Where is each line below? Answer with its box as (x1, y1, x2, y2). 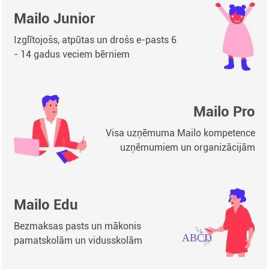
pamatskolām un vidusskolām (14, 235, 142, 246)
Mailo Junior (14, 10, 95, 27)
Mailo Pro (193, 103, 255, 120)
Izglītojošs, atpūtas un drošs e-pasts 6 (14, 34, 177, 46)
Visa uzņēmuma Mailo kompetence (106, 127, 255, 139)
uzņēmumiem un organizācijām (120, 142, 255, 153)
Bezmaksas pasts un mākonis (14, 220, 141, 232)
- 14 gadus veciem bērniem (14, 49, 130, 60)
